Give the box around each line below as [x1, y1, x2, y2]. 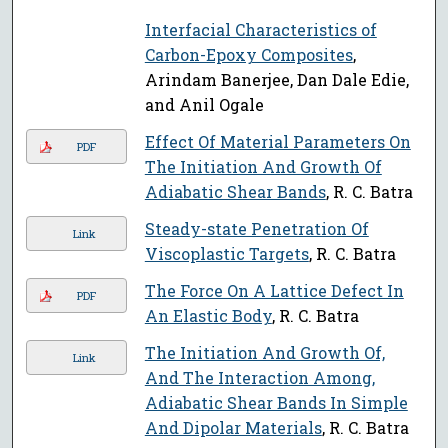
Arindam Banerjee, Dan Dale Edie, [144, 69, 409, 91]
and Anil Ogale [144, 94, 264, 116]
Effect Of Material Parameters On [144, 131, 411, 153]
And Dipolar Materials [144, 417, 322, 439]
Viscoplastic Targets [144, 243, 309, 265]
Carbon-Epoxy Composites [144, 44, 353, 66]
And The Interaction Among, [144, 367, 375, 389]
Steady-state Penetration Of [144, 218, 369, 240]
